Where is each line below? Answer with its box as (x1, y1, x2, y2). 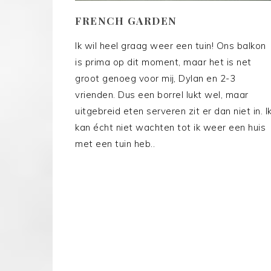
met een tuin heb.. (75, 138, 155, 150)
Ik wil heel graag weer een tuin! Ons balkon (75, 40, 266, 52)
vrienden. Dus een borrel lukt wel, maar (75, 89, 249, 101)
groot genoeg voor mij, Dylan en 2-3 (75, 73, 235, 85)
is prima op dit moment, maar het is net (75, 56, 252, 68)
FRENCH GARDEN (75, 14, 177, 28)
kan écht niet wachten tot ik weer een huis (75, 122, 266, 134)
